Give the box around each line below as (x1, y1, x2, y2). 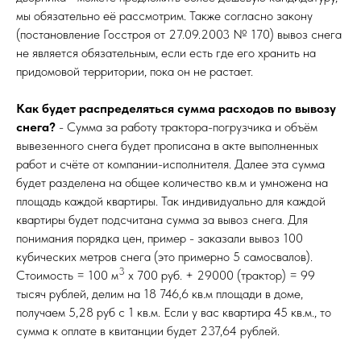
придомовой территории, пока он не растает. (16, 64, 253, 80)
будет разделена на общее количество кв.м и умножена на (16, 175, 328, 191)
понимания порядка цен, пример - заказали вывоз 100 (16, 230, 303, 247)
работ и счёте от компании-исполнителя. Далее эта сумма (16, 156, 325, 172)
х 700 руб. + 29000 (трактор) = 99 (125, 268, 315, 284)
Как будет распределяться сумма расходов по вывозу (16, 101, 336, 117)
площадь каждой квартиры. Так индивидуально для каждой (16, 193, 326, 210)
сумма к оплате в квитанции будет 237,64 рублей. (16, 323, 280, 339)
